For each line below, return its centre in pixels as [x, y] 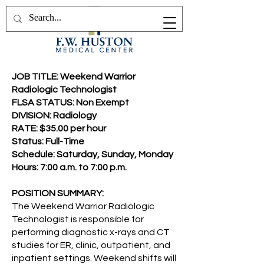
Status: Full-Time [48, 141]
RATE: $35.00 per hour [59, 128]
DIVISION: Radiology [54, 115]
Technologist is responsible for [78, 219]
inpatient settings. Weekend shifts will [94, 258]
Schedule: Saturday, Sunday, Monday [93, 154]
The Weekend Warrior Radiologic [83, 206]
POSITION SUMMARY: [58, 193]
